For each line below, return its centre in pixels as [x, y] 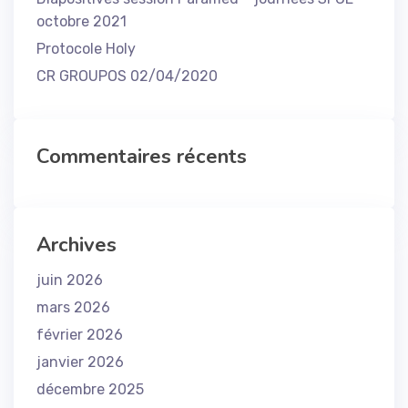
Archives [76, 245]
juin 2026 [70, 280]
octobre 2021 [82, 21]
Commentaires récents [142, 157]
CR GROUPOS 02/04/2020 [127, 76]
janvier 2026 [80, 362]
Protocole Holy [86, 49]
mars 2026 [73, 307]
